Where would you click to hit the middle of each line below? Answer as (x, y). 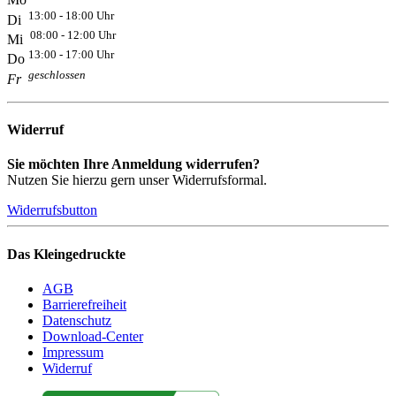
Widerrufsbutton (52, 210)
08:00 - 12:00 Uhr (73, 34)
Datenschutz (77, 320)
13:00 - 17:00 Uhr (71, 55)
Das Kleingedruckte (66, 254)
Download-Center (93, 336)
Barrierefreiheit (84, 304)
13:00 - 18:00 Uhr (71, 15)
